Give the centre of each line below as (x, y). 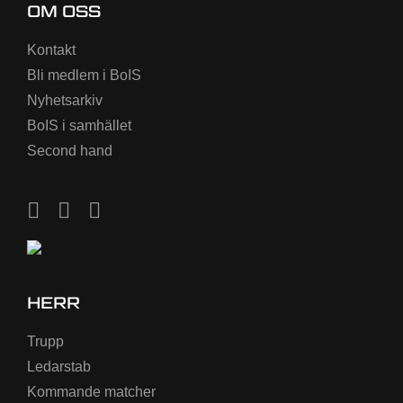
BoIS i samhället (79, 125)
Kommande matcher (91, 392)
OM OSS (64, 11)
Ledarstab (59, 367)
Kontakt (51, 50)
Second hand (70, 151)
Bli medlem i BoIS (84, 75)
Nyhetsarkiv (65, 100)
